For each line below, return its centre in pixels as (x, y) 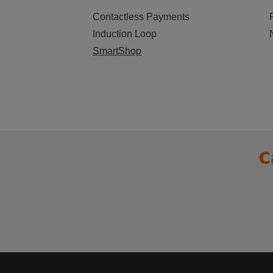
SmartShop (117, 51)
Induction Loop (125, 34)
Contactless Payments (141, 17)
